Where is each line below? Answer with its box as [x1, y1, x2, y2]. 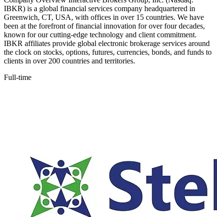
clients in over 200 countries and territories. [4, 57, 135, 65]
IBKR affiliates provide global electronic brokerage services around [4, 39, 210, 48]
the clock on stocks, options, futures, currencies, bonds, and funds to [4, 48, 212, 57]
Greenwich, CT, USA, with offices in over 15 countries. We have [4, 13, 204, 22]
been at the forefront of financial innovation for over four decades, [4, 22, 205, 31]
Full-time [4, 73, 31, 82]
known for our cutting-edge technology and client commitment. [4, 31, 197, 39]
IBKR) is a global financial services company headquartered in [4, 4, 195, 13]
